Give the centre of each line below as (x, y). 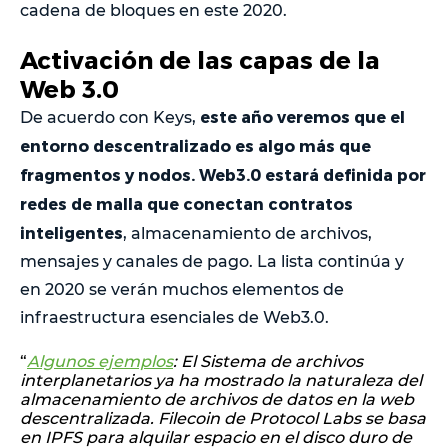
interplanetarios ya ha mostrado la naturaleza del (221, 380)
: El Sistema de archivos (268, 361)
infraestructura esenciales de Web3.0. (174, 317)
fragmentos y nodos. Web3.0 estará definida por (223, 174)
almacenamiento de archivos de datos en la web (217, 399)
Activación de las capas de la (200, 59)
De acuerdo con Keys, (110, 117)
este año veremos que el (302, 116)
